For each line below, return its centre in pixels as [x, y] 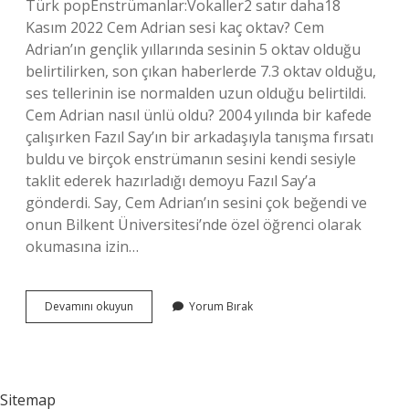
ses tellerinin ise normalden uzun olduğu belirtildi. [196, 93]
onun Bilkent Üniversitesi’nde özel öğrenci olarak [194, 225]
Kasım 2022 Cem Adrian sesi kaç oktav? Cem [175, 27]
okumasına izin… [82, 246]
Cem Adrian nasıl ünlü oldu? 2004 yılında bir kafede [199, 115]
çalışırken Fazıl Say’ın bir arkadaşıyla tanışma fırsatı [199, 137]
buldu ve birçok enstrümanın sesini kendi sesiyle [191, 159]
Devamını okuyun [89, 306]
